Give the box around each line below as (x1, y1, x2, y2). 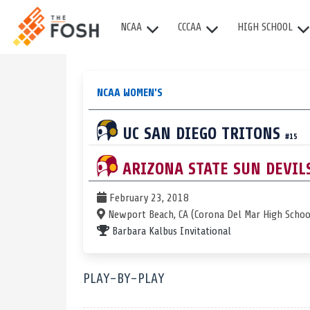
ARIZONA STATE (118, 160, 233, 179)
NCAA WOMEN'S (97, 86, 163, 99)
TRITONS (221, 124, 280, 143)
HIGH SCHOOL (237, 20, 293, 33)
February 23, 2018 (107, 192, 189, 205)
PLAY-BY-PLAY (83, 271, 165, 287)
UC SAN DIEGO (118, 124, 221, 143)
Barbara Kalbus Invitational (109, 225, 231, 238)
